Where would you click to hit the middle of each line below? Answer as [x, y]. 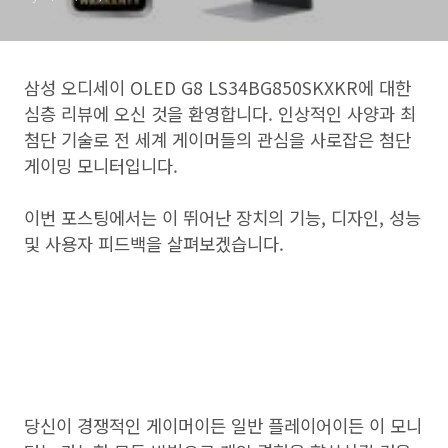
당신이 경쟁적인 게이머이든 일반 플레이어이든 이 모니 [223, 425]
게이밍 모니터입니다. [101, 165]
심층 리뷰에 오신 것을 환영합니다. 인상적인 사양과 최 [220, 113]
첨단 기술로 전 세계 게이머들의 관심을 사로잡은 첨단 [217, 139]
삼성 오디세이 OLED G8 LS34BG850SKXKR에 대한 [217, 87]
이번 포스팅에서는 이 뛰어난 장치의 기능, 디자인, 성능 [222, 217]
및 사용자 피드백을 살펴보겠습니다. [154, 243]
